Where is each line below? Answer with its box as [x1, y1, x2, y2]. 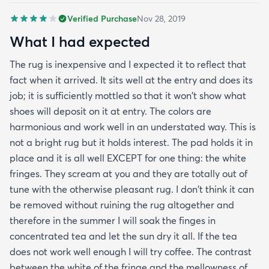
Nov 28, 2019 [137, 13, 186, 25]
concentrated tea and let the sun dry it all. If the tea [10, 230, 237, 243]
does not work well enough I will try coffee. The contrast [10, 246, 252, 258]
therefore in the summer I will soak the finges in [10, 214, 216, 227]
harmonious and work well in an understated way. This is [10, 121, 256, 133]
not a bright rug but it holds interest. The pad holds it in [10, 136, 253, 149]
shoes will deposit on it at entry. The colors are [10, 105, 211, 118]
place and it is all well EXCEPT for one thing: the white [10, 152, 246, 165]
